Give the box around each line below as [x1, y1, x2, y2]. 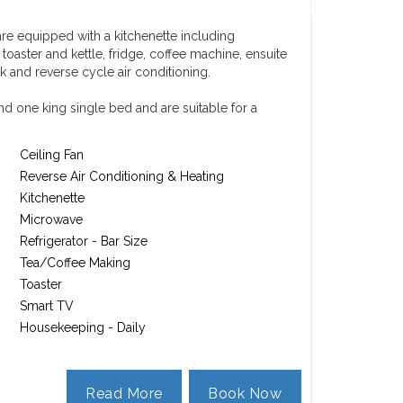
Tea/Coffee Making [20, 255, 131, 270]
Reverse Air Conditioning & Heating [20, 169, 225, 184]
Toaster [20, 277, 63, 291]
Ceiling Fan [20, 148, 85, 162]
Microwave [20, 212, 84, 227]
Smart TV [20, 299, 75, 313]
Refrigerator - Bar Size [20, 234, 148, 248]
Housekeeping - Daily [20, 320, 147, 335]
